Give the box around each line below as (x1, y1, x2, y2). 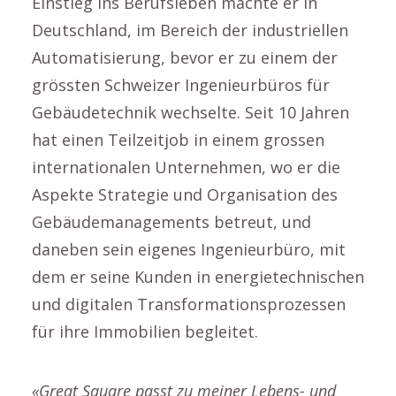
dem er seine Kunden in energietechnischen (32, 266, 364, 287)
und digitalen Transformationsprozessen (32, 293, 346, 315)
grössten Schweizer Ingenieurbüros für (32, 74, 330, 95)
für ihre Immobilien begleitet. (32, 321, 258, 342)
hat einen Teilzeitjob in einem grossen (32, 129, 324, 150)
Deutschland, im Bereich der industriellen (32, 19, 348, 41)
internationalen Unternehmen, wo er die (32, 156, 340, 178)
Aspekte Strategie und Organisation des (32, 184, 338, 205)
